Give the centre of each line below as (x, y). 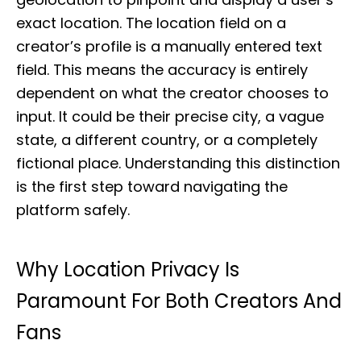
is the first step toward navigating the (152, 187)
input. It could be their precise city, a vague (170, 116)
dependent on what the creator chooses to (172, 93)
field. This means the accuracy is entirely (162, 70)
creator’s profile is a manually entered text (169, 46)
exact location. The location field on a (151, 23)
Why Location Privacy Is (128, 270)
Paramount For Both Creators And (179, 301)
